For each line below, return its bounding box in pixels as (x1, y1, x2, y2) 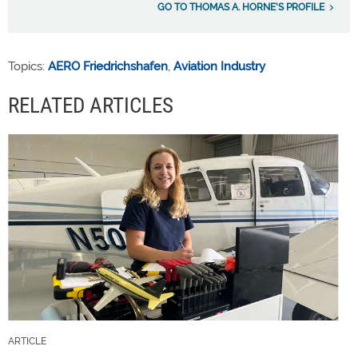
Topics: (8, 58, 48, 74)
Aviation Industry (173, 58, 265, 74)
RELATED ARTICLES (8, 92, 173, 118)
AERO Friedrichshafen (48, 58, 168, 74)
